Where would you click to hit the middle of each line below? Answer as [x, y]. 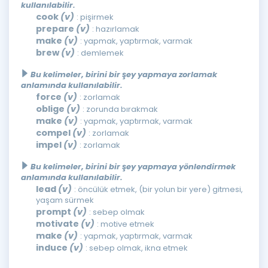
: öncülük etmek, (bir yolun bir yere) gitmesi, [159, 189]
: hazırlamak [116, 29]
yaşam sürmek [65, 200]
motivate [58, 224]
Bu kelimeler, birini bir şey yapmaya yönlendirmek [133, 167]
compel [54, 133]
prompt [54, 212]
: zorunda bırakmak [120, 109]
